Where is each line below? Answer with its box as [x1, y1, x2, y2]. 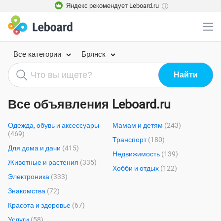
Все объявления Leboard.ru [8, 97, 171, 111]
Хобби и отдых [112, 164, 161, 172]
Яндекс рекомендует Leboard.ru [66, 2, 159, 9]
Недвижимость [112, 150, 162, 158]
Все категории [13, 50, 61, 59]
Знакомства [8, 187, 47, 195]
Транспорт [112, 136, 148, 144]
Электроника [8, 173, 51, 181]
